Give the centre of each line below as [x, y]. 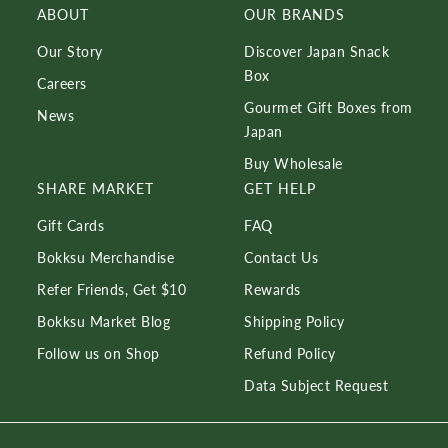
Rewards [272, 290]
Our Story [70, 52]
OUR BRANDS [294, 15]
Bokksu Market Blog [103, 322]
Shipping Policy [294, 322]
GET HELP [280, 189]
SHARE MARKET [95, 189]
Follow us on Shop [98, 354]
